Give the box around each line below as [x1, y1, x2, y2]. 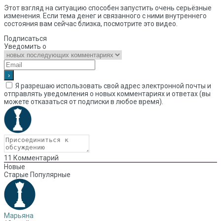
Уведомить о [4, 42, 46, 51]
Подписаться [4, 35, 47, 43]
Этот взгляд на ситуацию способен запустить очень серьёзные [4, 4, 212, 12]
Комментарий [12, 154, 59, 162]
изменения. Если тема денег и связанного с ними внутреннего [4, 12, 207, 20]
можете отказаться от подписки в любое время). [4, 98, 163, 106]
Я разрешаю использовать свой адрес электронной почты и [15, 82, 211, 90]
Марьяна [4, 212, 34, 220]
